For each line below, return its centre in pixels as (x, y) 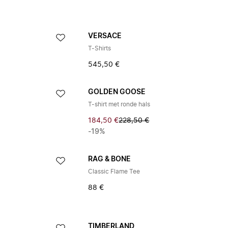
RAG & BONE (110, 159)
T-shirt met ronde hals (119, 104)
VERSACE (105, 36)
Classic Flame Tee (114, 172)
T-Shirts (100, 48)
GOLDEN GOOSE (117, 92)
